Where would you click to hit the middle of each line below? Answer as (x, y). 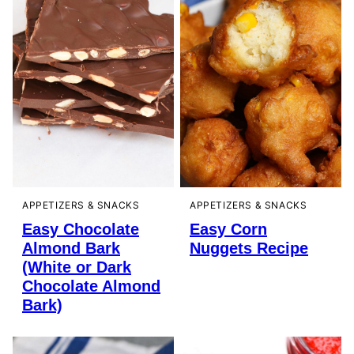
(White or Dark (77, 267)
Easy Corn (228, 230)
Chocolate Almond (91, 286)
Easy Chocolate (81, 230)
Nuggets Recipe (249, 249)
